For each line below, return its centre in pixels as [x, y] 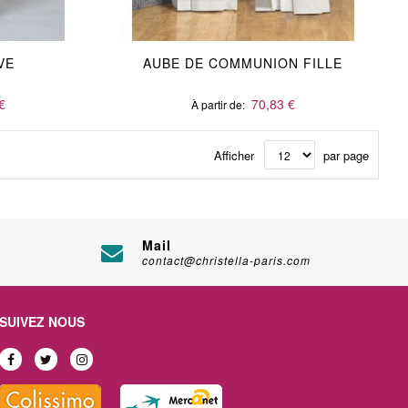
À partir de [216, 105]
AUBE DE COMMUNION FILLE [243, 63]
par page [346, 156]
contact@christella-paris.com [226, 260]
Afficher [234, 156]
